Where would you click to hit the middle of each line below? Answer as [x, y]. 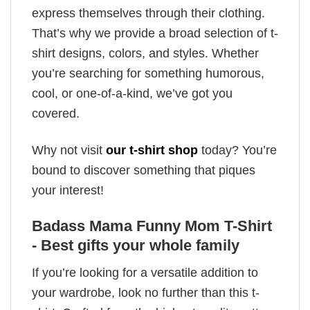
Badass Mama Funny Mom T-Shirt [152, 226]
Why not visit [69, 150]
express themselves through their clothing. [148, 13]
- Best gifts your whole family [136, 245]
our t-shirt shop [152, 150]
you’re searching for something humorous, [148, 74]
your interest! [68, 190]
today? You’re [237, 150]
